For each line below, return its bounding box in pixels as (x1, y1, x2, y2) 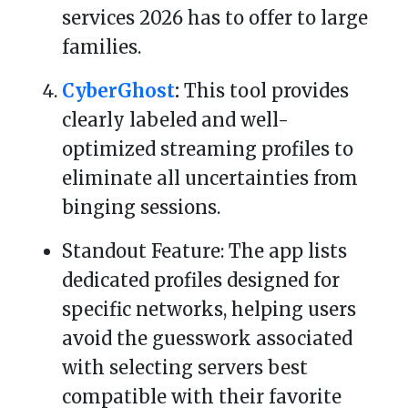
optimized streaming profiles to (62, 138, 353, 161)
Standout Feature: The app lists (62, 240, 347, 263)
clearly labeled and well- (62, 108, 289, 132)
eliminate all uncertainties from (62, 167, 358, 190)
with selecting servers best (62, 356, 308, 380)
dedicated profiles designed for (62, 269, 340, 292)
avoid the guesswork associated (62, 327, 352, 351)
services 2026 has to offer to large (62, 6, 368, 30)
